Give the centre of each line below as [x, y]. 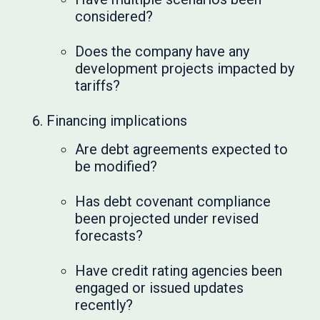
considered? [114, 16]
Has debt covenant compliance [173, 201]
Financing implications [117, 121]
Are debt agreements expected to [182, 149]
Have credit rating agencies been [179, 271]
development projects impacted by [185, 69]
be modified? [116, 166]
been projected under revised [167, 219]
